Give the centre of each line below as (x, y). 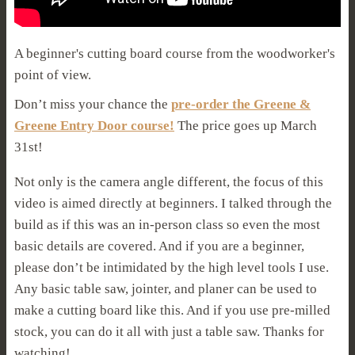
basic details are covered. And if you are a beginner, (159, 246)
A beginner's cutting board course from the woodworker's (175, 53)
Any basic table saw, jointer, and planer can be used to (166, 288)
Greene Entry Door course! (94, 125)
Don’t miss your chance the (93, 104)
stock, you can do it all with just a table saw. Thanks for (169, 331)
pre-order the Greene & (241, 104)
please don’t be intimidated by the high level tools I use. (172, 267)
